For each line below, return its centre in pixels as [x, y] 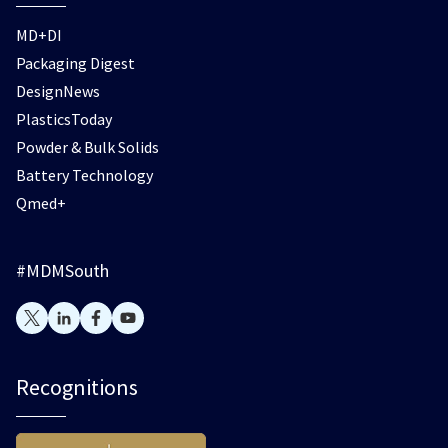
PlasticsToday [64, 119]
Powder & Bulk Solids [87, 147]
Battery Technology [84, 175]
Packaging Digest [75, 63]
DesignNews [58, 91]
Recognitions [77, 387]
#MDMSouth [62, 270]
